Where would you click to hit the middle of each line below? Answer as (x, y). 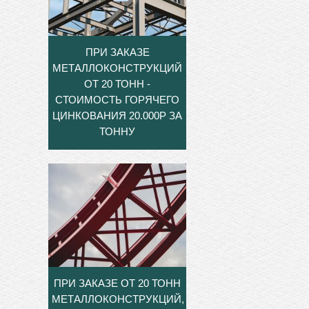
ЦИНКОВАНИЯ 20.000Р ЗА (117, 116)
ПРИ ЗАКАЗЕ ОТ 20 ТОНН (117, 283)
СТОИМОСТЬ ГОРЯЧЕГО (117, 100)
